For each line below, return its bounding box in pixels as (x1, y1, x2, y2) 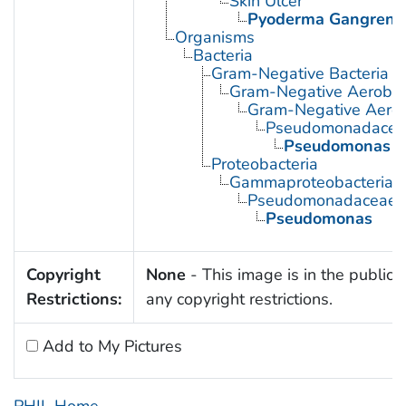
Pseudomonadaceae (246, 189, 397, 212)
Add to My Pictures (37, 335, 182, 358)
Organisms (174, 26, 255, 49)
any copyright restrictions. (145, 288, 333, 311)
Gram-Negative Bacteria (210, 63, 389, 85)
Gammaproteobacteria (228, 171, 393, 194)
